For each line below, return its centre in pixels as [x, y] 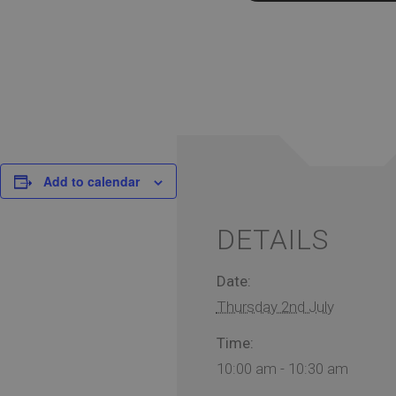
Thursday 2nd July [275, 307]
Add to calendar [91, 182]
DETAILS [272, 240]
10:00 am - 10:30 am [282, 369]
